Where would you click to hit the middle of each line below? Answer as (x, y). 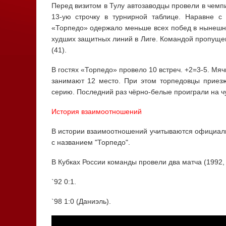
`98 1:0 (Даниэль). (81, 202)
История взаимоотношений (96, 112)
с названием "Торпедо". (91, 143)
